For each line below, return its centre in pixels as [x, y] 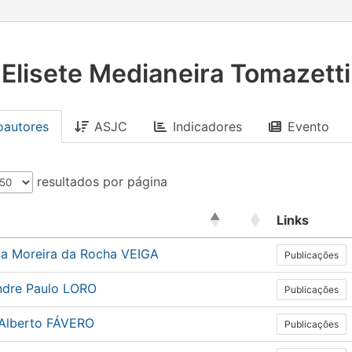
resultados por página [100, 181]
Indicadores [207, 126]
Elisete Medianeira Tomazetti [176, 73]
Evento [308, 126]
